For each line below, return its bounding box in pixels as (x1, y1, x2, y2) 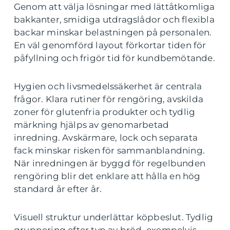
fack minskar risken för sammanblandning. (14, 145, 205, 156)
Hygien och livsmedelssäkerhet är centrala (14, 81, 202, 91)
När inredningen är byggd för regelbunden (14, 158, 206, 168)
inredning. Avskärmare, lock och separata (14, 132, 198, 143)
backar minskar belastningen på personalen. (14, 27, 212, 37)
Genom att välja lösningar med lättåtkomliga (14, 1, 215, 12)
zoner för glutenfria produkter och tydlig (14, 106, 196, 117)
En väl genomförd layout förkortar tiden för (14, 40, 206, 50)
